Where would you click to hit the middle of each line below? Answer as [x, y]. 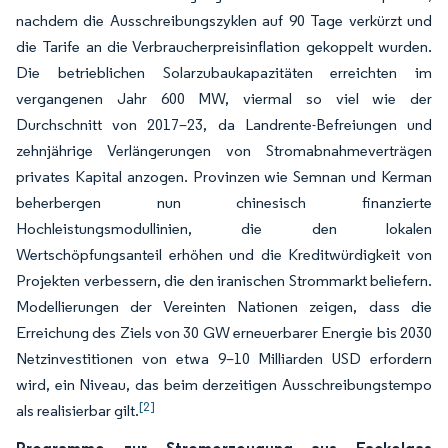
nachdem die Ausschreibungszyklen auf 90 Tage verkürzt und [224, 20]
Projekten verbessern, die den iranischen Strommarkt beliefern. [224, 280]
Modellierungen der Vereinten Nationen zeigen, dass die [224, 306]
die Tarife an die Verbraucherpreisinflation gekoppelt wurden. [224, 46]
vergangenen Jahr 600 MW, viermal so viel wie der [224, 98]
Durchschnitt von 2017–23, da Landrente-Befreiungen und [224, 124]
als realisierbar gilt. [77, 410]
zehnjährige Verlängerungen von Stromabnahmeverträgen [224, 150]
